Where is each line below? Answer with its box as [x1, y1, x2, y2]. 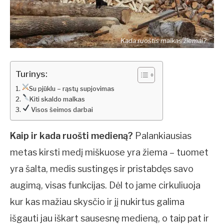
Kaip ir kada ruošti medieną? [10, 130, 133, 141]
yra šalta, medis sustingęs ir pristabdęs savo [10, 163, 193, 174]
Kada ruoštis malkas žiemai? [120, 36, 206, 44]
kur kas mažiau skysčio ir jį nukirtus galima [10, 196, 184, 207]
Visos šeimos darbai [29, 105, 93, 113]
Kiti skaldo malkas [29, 94, 85, 103]
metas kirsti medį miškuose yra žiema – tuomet [10, 147, 208, 158]
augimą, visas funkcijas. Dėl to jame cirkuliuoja [10, 180, 200, 191]
